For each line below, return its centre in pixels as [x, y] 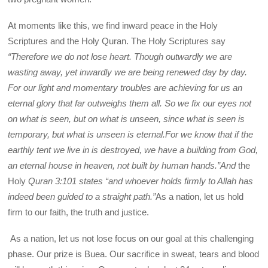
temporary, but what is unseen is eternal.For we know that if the [131, 135]
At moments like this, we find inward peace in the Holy [113, 26]
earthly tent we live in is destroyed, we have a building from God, [133, 150]
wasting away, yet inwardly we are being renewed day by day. [128, 72]
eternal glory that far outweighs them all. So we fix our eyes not [130, 103]
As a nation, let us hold [200, 197]
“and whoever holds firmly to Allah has [178, 181]
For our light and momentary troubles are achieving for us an [125, 88]
